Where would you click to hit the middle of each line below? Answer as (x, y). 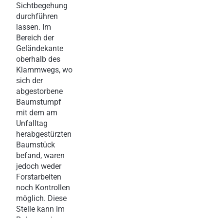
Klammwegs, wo (44, 70)
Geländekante (40, 48)
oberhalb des (38, 59)
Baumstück (36, 145)
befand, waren (40, 155)
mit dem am (37, 112)
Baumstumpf (39, 102)
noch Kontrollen (43, 187)
